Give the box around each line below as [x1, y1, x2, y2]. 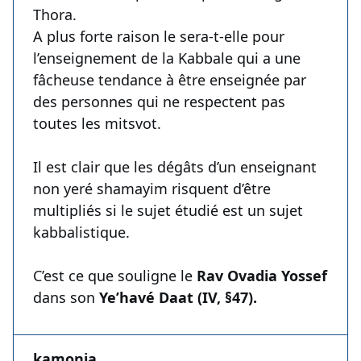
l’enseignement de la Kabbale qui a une [33, 48, 301, 68]
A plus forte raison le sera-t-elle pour [33, 27, 284, 47]
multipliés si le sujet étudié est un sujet [33, 201, 303, 221]
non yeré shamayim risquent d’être [33, 179, 271, 199]
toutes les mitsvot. [33, 114, 161, 134]
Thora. [33, 5, 77, 25]
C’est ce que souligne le [33, 266, 193, 286]
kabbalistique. [33, 222, 130, 243]
